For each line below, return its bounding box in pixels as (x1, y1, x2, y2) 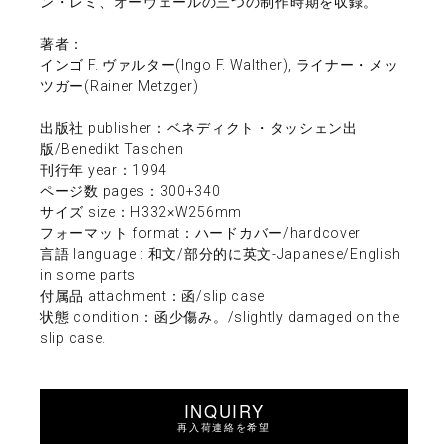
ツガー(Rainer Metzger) (40, 77, 199, 94)
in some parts (40, 266, 137, 283)
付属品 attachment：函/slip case (40, 287, 266, 304)
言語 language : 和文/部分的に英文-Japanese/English (40, 245, 401, 262)
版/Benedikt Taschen (40, 140, 184, 157)
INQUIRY (183, 398, 265, 423)
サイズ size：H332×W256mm (40, 203, 242, 220)
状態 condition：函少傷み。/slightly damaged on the (40, 308, 400, 325)
